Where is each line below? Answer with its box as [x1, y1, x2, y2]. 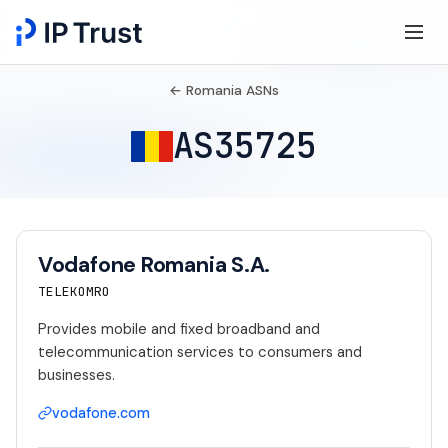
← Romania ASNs [169, 82, 279, 99]
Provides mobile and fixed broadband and [37, 319, 320, 340]
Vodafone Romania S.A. [37, 251, 271, 280]
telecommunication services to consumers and [37, 342, 362, 363]
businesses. [37, 365, 115, 386]
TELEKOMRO [37, 283, 110, 301]
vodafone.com [51, 403, 150, 422]
